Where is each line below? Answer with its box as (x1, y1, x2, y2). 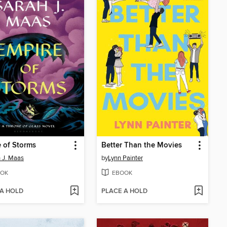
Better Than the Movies (101, 140, 182, 150)
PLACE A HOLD (101, 187, 147, 196)
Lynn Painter (108, 154, 143, 162)
